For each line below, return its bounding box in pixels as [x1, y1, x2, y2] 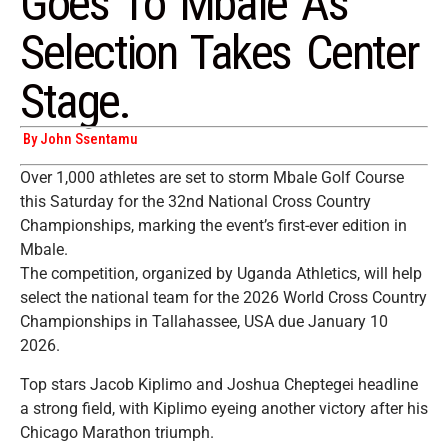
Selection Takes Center [20, 24, 419, 81]
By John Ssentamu [20, 130, 138, 148]
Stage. [20, 73, 130, 130]
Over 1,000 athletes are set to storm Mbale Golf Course [20, 168, 404, 188]
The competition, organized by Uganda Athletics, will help [20, 264, 422, 284]
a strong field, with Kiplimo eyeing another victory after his [20, 398, 428, 418]
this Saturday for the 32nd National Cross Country [20, 192, 371, 212]
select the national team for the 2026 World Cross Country [20, 288, 427, 308]
